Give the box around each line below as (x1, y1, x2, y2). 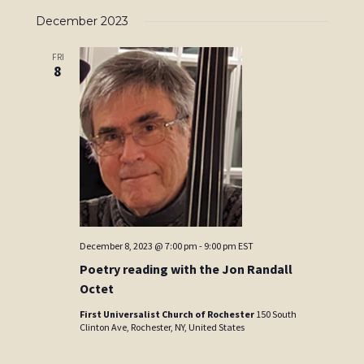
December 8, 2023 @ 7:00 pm (80, 240, 198, 253)
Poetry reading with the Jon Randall (80, 261, 293, 278)
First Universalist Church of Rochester (80, 308, 257, 321)
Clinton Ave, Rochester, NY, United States (80, 321, 245, 334)
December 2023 (36, 14, 129, 29)
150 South (256, 308, 297, 321)
